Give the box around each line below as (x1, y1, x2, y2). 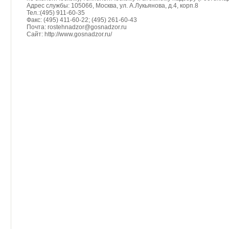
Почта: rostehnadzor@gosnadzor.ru (27, 24, 127, 31)
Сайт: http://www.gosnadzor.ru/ (27, 31, 112, 38)
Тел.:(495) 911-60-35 (27, 9, 85, 16)
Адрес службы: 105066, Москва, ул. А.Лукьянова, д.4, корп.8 (27, 2, 198, 9)
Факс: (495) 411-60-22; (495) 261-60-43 (27, 16, 137, 24)
